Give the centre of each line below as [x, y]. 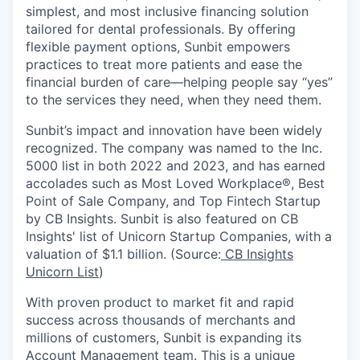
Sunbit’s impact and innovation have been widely [174, 130]
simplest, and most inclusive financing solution [167, 11]
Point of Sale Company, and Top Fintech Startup [173, 200]
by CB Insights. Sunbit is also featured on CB [162, 218]
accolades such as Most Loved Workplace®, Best [175, 183]
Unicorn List [62, 271]
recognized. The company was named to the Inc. [174, 147]
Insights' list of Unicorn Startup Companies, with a [179, 236]
